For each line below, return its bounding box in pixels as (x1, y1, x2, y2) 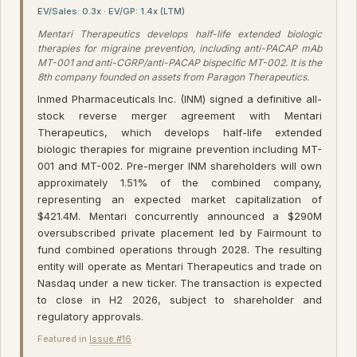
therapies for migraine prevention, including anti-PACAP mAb (37, 41, 322, 54)
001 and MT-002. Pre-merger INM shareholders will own (37, 159, 322, 172)
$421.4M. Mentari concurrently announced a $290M (37, 209, 322, 222)
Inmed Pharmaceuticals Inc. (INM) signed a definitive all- (37, 92, 322, 105)
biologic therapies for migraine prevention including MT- (37, 142, 322, 155)
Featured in (37, 332, 89, 344)
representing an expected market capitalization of (37, 192, 322, 206)
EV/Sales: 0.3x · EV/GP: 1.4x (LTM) (37, 5, 185, 17)
